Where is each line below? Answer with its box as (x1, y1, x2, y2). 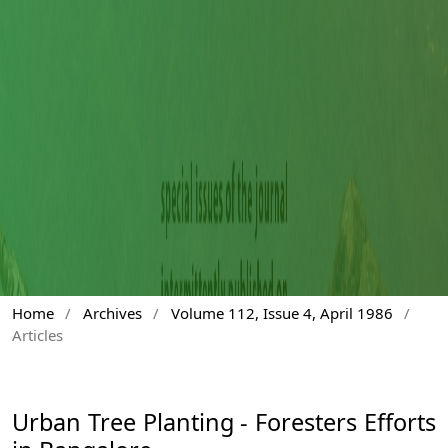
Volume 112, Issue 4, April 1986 (170, 302, 393, 323)
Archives (82, 302, 142, 323)
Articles (12, 324, 63, 345)
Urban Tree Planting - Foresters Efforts (12, 406, 436, 439)
